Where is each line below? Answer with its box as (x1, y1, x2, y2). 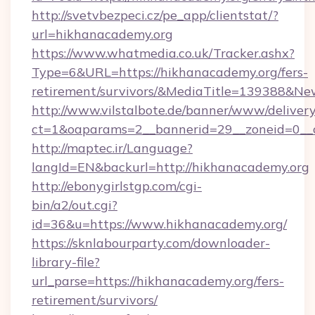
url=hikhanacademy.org (32, 26, 173, 42)
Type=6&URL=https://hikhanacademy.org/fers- (32, 64, 308, 80)
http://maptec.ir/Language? (32, 140, 193, 156)
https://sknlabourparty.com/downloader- (32, 235, 270, 251)
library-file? (32, 254, 100, 270)
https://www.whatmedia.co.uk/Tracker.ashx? (32, 45, 295, 61)
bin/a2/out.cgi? (32, 197, 117, 213)
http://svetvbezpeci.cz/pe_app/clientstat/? (32, 7, 278, 23)
